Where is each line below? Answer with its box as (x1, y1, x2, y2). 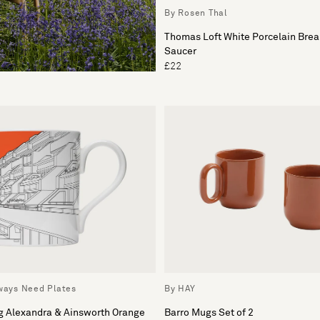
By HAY (164, 284, 196, 294)
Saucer (164, 46, 196, 56)
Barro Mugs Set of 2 (164, 307, 254, 318)
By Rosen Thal (164, 9, 227, 18)
